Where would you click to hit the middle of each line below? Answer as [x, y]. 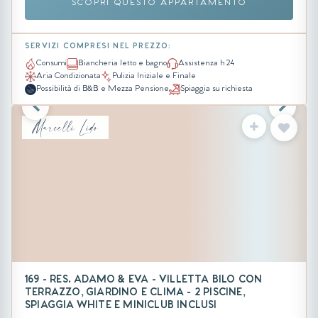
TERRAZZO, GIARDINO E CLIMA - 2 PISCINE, [135, 294]
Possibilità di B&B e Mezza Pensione [103, 90]
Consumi [51, 64]
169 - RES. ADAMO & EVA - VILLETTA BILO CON [144, 281]
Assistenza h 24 [206, 64]
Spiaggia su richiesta [216, 90]
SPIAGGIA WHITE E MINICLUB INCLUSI [121, 307]
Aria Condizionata [68, 77]
